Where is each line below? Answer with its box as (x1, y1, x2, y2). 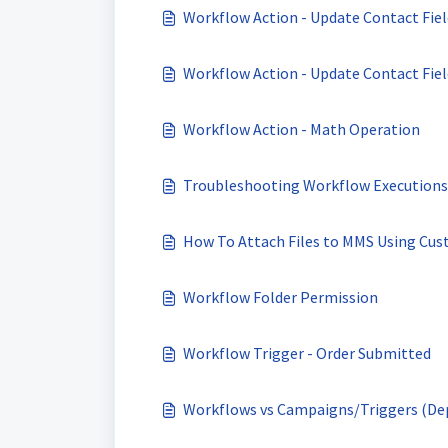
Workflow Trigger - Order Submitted (183, 343, 431, 363)
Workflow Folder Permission (183, 287, 378, 307)
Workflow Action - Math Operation (183, 119, 420, 139)
